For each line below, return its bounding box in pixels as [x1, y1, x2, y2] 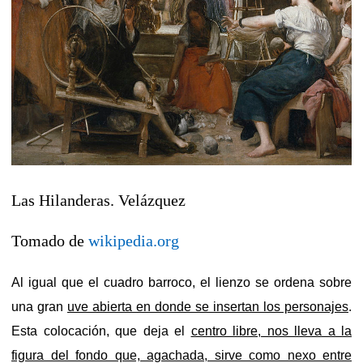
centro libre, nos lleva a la [190, 323, 352, 338]
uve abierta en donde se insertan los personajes [67, 299, 348, 314]
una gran [11, 299, 67, 314]
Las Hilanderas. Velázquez [11, 190, 186, 209]
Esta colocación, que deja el [11, 323, 191, 338]
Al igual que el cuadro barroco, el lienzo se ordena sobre [11, 275, 352, 289]
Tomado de [11, 231, 88, 250]
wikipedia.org [88, 231, 179, 250]
